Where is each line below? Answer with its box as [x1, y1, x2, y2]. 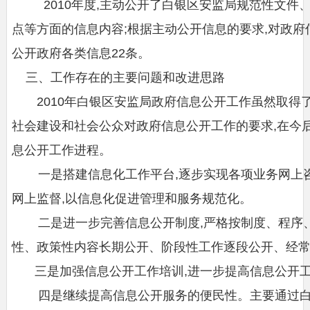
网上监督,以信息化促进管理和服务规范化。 [11, 191, 252, 206]
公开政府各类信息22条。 [11, 46, 150, 60]
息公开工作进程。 [11, 143, 111, 157]
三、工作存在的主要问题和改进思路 [11, 70, 225, 84]
